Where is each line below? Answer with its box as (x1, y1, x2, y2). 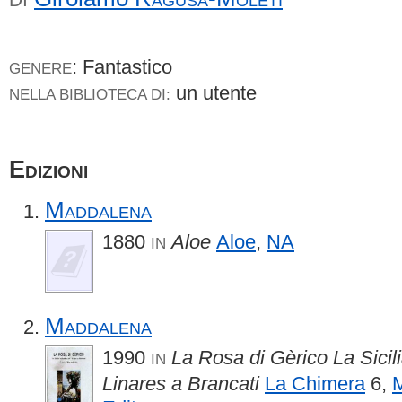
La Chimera (265, 371, 365, 395)
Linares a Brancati (102, 371, 259, 395)
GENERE (9, 59, 72, 77)
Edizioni (9, 155, 88, 183)
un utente (170, 82, 267, 104)
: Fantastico (72, 56, 172, 78)
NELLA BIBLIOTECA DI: (9, 85, 170, 103)
